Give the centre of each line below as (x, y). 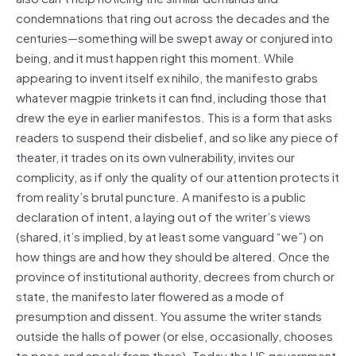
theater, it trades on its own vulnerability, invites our (155, 156)
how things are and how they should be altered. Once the (173, 255)
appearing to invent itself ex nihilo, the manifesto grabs (167, 77)
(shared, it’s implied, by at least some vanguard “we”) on (170, 236)
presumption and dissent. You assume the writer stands (169, 315)
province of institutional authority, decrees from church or (175, 275)
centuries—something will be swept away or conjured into (174, 37)
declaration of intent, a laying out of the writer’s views (163, 216)
